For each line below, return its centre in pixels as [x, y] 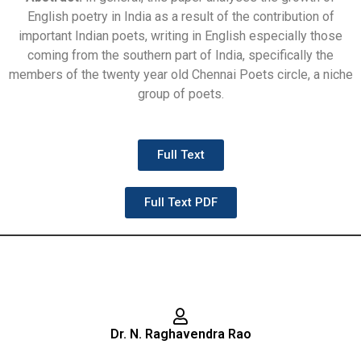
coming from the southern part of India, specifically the [180, 56]
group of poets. [180, 94]
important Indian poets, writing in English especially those [180, 36]
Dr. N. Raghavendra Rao [180, 334]
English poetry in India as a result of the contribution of [180, 17]
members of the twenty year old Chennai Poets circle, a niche [180, 75]
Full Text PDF [180, 203]
